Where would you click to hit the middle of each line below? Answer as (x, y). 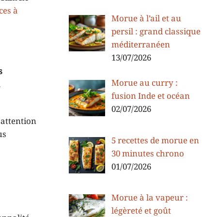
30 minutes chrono (147, 154)
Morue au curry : (144, 84)
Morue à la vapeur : (149, 198)
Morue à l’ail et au (146, 19)
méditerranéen (140, 45)
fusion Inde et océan (150, 97)
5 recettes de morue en (155, 141)
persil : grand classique (156, 32)
